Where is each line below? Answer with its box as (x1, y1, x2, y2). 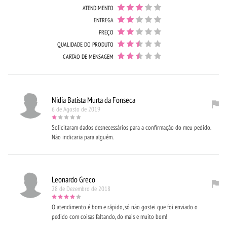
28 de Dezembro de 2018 (52, 184, 110, 193)
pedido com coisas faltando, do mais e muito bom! (52, 212, 167, 221)
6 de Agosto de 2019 (52, 105, 100, 113)
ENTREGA (94, 16, 113, 24)
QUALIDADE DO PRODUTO (57, 41, 113, 48)
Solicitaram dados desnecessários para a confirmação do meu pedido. (52, 123, 211, 132)
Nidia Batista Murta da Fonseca (52, 95, 135, 105)
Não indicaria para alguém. (52, 133, 113, 141)
